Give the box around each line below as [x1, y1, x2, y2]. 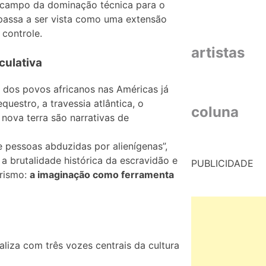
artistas [191, 43, 245, 61]
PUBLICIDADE [191, 157, 254, 169]
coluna [191, 103, 239, 121]
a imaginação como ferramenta [30, 169, 174, 181]
